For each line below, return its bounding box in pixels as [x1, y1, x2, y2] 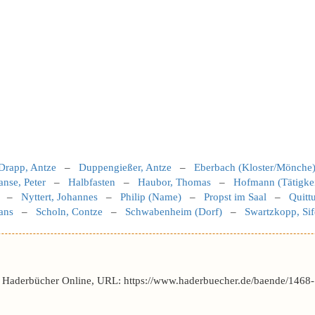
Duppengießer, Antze [79, 162, 172, 173]
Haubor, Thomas [138, 176, 211, 188]
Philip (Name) [120, 191, 181, 202]
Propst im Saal [204, 191, 266, 202]
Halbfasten [68, 176, 115, 188]
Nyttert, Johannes [21, 191, 98, 202]
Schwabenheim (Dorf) [125, 206, 222, 217]
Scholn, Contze [36, 206, 103, 217]
